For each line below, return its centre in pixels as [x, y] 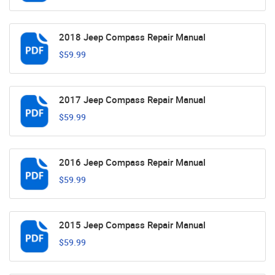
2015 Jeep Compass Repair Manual [132, 225]
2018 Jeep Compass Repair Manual [132, 37]
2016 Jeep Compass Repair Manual [132, 162]
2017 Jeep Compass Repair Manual [132, 100]
